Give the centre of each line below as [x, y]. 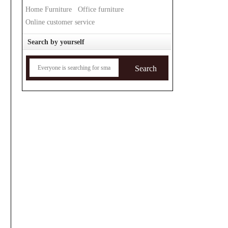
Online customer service [60, 22]
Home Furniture [48, 10]
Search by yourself [56, 42]
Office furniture [101, 10]
